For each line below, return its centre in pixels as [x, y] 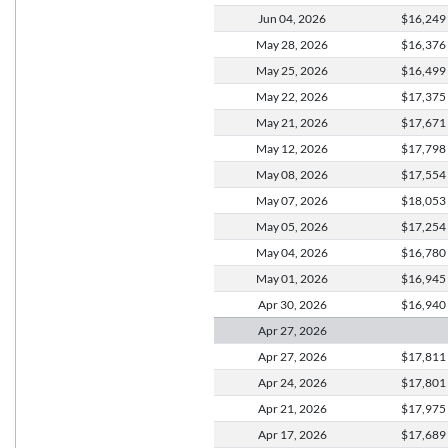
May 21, [277, 122]
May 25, [277, 70]
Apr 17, [277, 434]
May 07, [277, 200]
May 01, [277, 278]
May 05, [277, 226]
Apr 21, [277, 408]
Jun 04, [277, 18]
